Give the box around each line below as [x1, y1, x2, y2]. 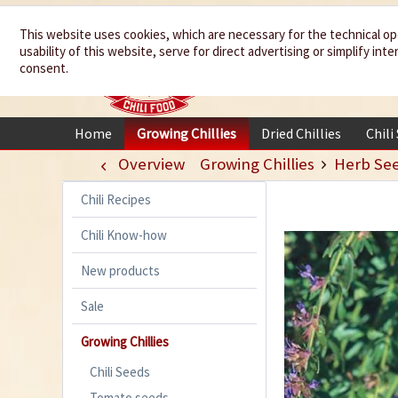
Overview [117, 153, 185, 174]
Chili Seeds [90, 362, 150, 380]
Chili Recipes [81, 190, 151, 208]
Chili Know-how [81, 226, 167, 243]
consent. [20, 60, 68, 76]
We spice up [225, 17, 386, 59]
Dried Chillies [261, 124, 341, 143]
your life [250, 49, 362, 91]
